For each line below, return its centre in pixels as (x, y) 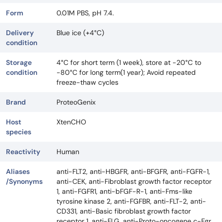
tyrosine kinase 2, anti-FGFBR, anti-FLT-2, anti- (131, 201)
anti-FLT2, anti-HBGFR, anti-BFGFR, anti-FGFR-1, (133, 172)
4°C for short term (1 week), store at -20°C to (129, 63)
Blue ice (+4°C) (80, 33)
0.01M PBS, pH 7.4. (85, 13)
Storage (19, 63)
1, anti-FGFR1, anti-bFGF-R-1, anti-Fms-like (124, 192)
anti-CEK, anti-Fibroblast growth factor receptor (134, 182)
